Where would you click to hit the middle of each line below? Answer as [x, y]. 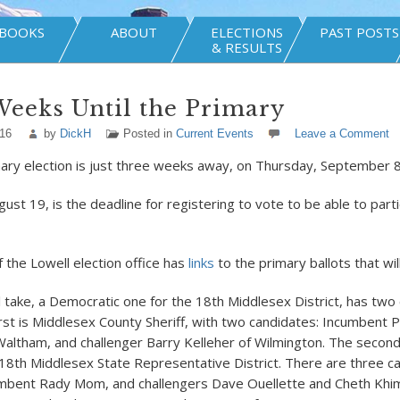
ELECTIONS [246, 32]
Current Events [214, 133]
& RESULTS [246, 47]
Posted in [149, 133]
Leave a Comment [342, 133]
